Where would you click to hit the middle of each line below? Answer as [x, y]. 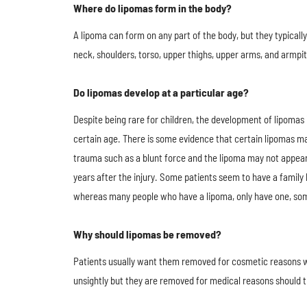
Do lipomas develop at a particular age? [161, 92]
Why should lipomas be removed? [147, 234]
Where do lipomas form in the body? [152, 8]
